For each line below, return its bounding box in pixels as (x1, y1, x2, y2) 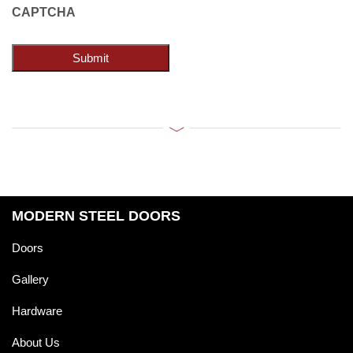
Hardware (12, 304, 62, 318)
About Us (12, 336, 60, 350)
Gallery (12, 273, 49, 287)
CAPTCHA (12, 6, 76, 20)
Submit (72, 51, 109, 65)
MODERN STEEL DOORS (12, 208, 180, 225)
